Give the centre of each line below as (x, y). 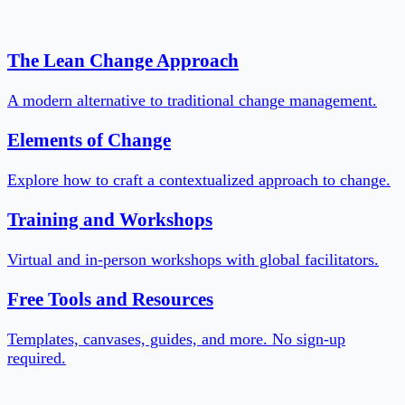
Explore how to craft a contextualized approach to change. (199, 180)
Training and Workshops (110, 220)
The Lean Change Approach (123, 60)
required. (37, 358)
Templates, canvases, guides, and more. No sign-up (176, 339)
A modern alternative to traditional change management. (192, 100)
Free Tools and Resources (110, 300)
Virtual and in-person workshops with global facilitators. (193, 260)
